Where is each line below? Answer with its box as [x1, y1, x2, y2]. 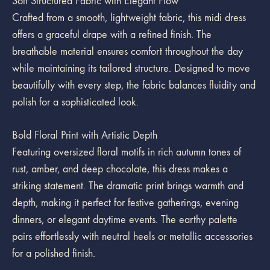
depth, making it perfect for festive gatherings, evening [12, 196, 239, 209]
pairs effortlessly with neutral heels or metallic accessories [12, 230, 253, 243]
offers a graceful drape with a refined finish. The [12, 28, 212, 41]
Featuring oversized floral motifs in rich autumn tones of [12, 146, 241, 159]
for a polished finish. [12, 247, 95, 260]
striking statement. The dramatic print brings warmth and [12, 180, 243, 192]
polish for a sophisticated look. [12, 96, 139, 108]
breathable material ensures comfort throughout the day [12, 45, 243, 58]
